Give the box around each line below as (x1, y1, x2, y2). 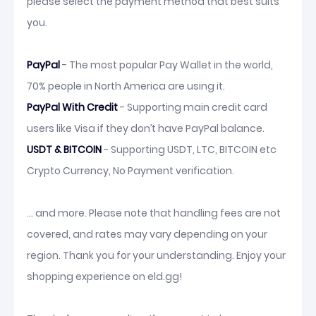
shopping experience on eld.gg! (27, 269, 182, 284)
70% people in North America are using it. (27, 79, 225, 94)
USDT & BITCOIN (27, 142, 102, 157)
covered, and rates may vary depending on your (27, 227, 267, 242)
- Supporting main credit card (118, 100, 267, 115)
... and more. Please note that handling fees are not (27, 206, 281, 221)
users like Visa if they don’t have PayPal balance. (27, 121, 265, 136)
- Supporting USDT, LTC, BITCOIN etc (102, 142, 276, 157)
